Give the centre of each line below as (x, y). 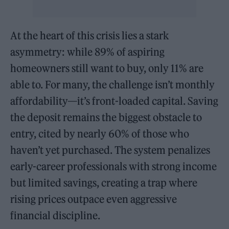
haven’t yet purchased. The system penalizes (110, 150)
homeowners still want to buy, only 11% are (107, 68)
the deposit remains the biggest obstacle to (106, 117)
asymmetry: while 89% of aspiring (88, 52)
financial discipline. (55, 215)
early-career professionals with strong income (114, 166)
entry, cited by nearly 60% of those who (100, 133)
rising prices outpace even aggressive (94, 199)
